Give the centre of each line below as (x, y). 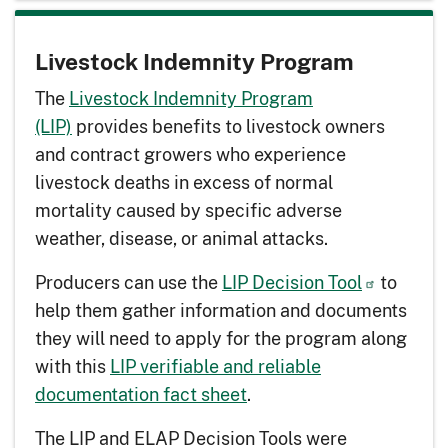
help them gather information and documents (221, 310)
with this (72, 366)
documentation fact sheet (141, 394)
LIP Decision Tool (292, 282)
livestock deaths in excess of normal (184, 182)
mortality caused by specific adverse (188, 210)
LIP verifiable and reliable (215, 366)
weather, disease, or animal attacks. (181, 238)
